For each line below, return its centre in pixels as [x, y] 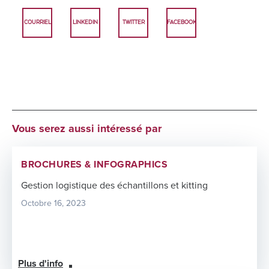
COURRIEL [37, 23]
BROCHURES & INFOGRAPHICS [94, 164]
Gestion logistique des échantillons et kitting [114, 185]
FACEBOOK [181, 23]
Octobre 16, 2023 [53, 203]
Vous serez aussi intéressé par [87, 128]
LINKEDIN [85, 23]
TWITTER [133, 23]
